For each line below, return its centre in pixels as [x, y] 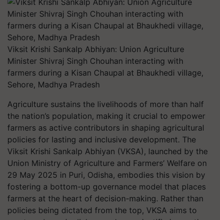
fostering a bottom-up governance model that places [107, 187]
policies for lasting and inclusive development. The [102, 139]
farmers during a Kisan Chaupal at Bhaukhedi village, [105, 73]
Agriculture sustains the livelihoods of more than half [106, 104]
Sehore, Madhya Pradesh [54, 84]
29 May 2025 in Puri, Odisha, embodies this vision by [106, 175]
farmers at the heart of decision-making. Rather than [105, 198]
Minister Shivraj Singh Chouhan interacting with [95, 61]
